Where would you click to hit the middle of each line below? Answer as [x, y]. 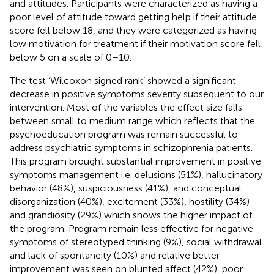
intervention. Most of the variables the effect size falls [126, 107]
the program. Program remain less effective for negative [131, 228]
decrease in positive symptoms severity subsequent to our [137, 94]
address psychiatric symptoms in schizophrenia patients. [131, 147]
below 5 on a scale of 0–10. [71, 57]
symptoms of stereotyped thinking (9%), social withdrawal [136, 242]
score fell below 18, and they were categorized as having [133, 30]
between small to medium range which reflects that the [132, 120]
